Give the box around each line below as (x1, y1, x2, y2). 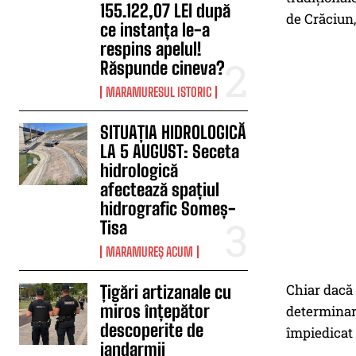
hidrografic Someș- (100, 198, 237, 219)
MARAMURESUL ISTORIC (106, 84, 212, 99)
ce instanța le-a (100, 19, 211, 41)
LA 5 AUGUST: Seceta (100, 141, 240, 162)
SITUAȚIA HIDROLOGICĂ (100, 122, 247, 143)
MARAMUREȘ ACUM (106, 244, 194, 259)
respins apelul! (100, 38, 203, 60)
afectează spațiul (100, 179, 220, 200)
